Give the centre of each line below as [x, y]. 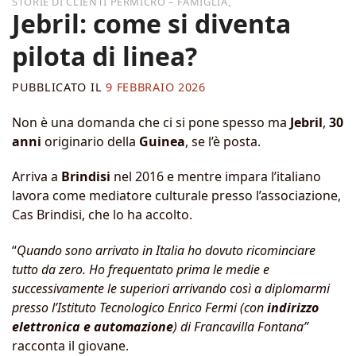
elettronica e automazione [93, 327]
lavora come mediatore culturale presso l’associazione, [176, 196]
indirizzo [293, 308]
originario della [90, 141]
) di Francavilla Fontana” [241, 327]
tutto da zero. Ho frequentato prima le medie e [141, 270]
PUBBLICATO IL [59, 87]
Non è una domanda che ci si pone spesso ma [151, 122]
